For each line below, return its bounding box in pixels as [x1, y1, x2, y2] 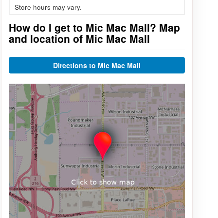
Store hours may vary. [14, 2, 82, 12]
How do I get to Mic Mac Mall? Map [8, 20, 180, 35]
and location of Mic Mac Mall [8, 31, 150, 46]
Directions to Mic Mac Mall [53, 60, 141, 70]
